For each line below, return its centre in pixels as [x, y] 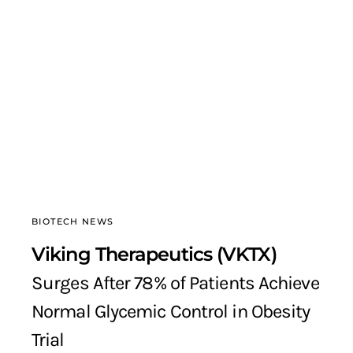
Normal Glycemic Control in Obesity [171, 312]
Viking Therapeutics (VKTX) [154, 255]
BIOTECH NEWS [73, 222]
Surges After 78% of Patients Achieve [175, 283]
